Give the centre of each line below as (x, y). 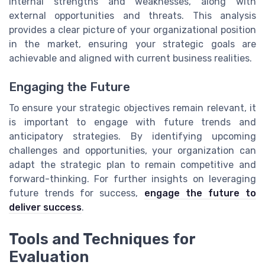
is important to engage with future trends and (132, 122)
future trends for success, (77, 193)
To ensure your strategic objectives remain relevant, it (132, 108)
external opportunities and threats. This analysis (132, 15)
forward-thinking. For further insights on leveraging (132, 179)
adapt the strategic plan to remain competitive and (132, 165)
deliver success (45, 208)
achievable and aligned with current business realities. (130, 58)
